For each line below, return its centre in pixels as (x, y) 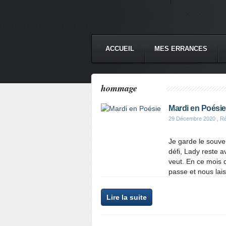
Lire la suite (127, 197)
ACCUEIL (120, 49)
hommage (119, 88)
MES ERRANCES (181, 49)
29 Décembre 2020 (192, 119)
